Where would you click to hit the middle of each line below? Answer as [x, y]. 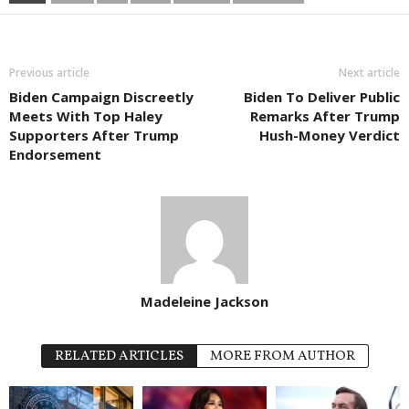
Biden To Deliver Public [322, 97]
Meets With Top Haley [86, 116]
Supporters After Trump [94, 136]
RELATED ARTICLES [119, 357]
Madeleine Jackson [204, 302]
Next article [369, 73]
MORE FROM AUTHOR [282, 357]
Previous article [49, 73]
